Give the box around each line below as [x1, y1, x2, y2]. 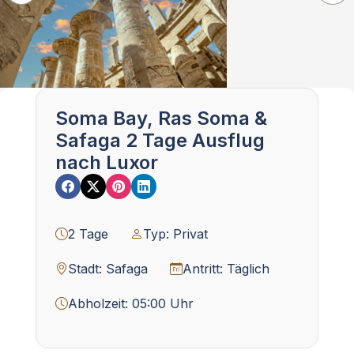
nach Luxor [55, 150, 158, 174]
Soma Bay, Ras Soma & [55, 106, 267, 130]
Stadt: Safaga [68, 260, 148, 277]
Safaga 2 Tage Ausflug [55, 128, 265, 152]
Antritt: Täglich [183, 260, 269, 277]
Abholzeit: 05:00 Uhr [68, 295, 194, 311]
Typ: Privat [143, 225, 208, 242]
